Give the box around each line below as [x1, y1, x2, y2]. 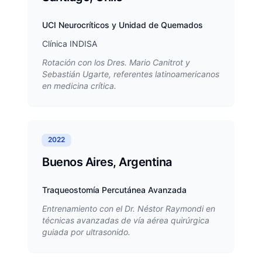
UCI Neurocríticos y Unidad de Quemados [42, 20, 203, 30]
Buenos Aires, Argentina [42, 155, 172, 170]
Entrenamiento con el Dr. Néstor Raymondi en [42, 204, 215, 214]
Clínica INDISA [42, 39, 97, 49]
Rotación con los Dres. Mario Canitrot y [42, 57, 190, 68]
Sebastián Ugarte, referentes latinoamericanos [42, 69, 219, 80]
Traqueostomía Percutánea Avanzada [42, 185, 187, 195]
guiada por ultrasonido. [42, 227, 130, 237]
